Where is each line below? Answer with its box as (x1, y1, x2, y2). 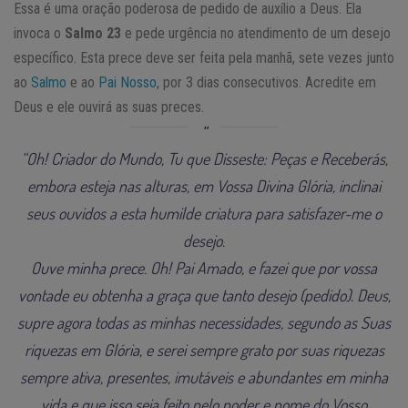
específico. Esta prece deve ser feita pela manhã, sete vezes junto (14, 48, 394, 66)
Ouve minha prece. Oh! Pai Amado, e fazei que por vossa (31, 257, 377, 278)
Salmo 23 (65, 24, 121, 42)
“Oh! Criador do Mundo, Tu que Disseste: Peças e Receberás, (20, 148, 388, 168)
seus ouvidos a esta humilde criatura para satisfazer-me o (26, 202, 382, 223)
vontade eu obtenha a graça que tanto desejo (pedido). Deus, (17, 284, 391, 305)
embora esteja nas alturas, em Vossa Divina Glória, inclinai (27, 175, 381, 196)
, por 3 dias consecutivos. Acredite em (157, 73, 376, 91)
